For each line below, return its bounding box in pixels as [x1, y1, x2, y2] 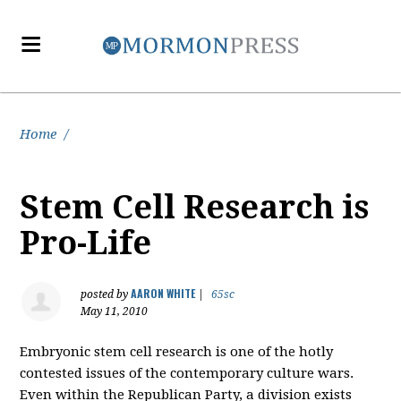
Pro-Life [20, 224, 152, 262]
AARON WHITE [131, 286, 196, 301]
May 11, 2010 [81, 305, 149, 318]
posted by [81, 288, 132, 301]
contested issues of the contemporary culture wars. [20, 365, 354, 381]
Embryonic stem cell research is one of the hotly [20, 344, 334, 360]
